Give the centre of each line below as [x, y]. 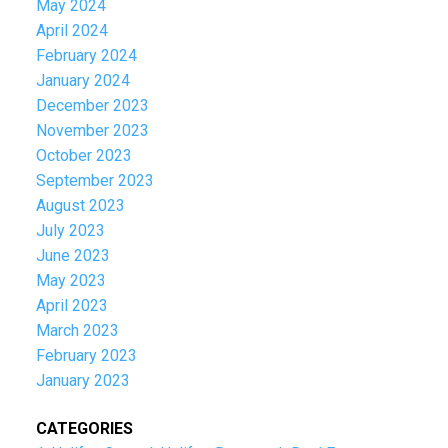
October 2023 [83, 156]
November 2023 [92, 131]
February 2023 [86, 356]
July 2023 [70, 231]
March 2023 [77, 331]
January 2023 [82, 381]
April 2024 [71, 31]
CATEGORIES [84, 428]
